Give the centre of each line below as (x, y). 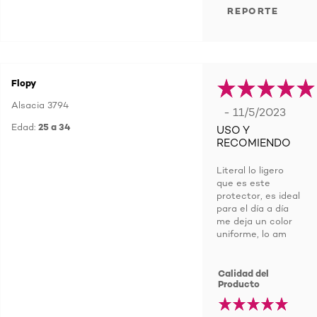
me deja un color (254, 221)
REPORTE (253, 11)
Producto (239, 284)
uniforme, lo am (252, 234)
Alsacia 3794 (40, 105)
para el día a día (253, 208)
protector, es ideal (258, 195)
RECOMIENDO (254, 143)
